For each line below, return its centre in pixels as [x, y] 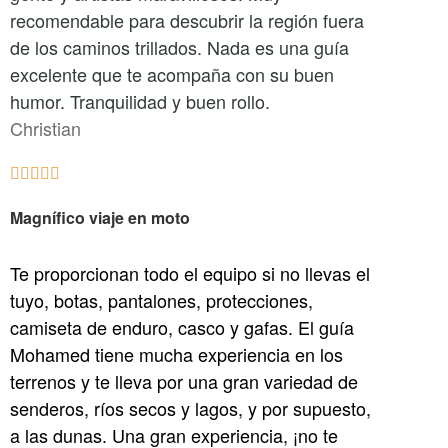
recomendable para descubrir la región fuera [187, 20]
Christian [45, 128]
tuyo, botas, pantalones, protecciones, [161, 300]
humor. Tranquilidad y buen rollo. [140, 101]
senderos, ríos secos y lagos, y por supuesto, [190, 408]
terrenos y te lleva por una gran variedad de [184, 381]
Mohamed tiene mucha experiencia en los [176, 354]
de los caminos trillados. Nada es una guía [179, 47]
